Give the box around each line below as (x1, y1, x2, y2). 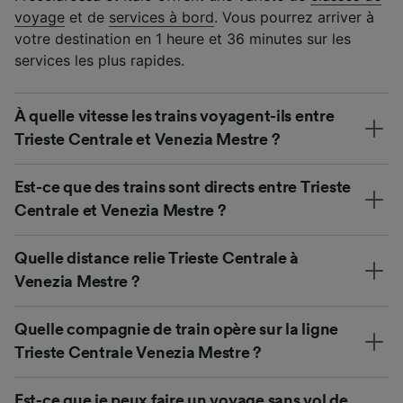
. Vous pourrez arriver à (214, 7, 374, 26)
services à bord (109, 7, 214, 26)
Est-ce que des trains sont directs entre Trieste (14, 178, 352, 195)
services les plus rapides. (14, 50, 184, 69)
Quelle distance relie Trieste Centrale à (14, 249, 300, 266)
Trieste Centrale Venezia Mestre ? (14, 344, 263, 361)
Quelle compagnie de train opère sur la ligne (14, 320, 339, 337)
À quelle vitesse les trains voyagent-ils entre (14, 107, 335, 124)
